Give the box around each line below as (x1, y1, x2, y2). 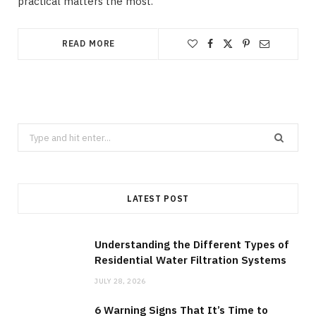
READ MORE (61, 38, 116, 49)
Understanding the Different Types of (95, 238, 289, 252)
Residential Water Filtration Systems (95, 253, 286, 267)
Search (17, 126, 47, 139)
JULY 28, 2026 (95, 276, 146, 286)
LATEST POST (126, 193, 190, 205)
